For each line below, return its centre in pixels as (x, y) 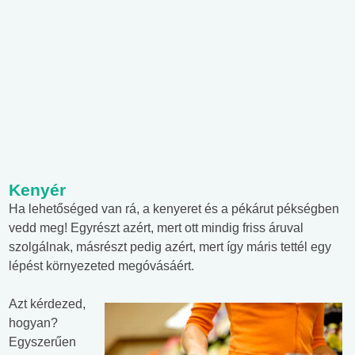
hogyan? (33, 323)
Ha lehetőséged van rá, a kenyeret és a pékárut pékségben (174, 209)
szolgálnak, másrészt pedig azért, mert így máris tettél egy (170, 247)
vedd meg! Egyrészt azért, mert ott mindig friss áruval (156, 228)
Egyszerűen (42, 342)
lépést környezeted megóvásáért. (101, 266)
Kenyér (37, 190)
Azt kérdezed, (47, 304)
